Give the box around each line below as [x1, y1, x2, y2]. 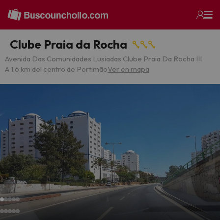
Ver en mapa [108, 64, 149, 74]
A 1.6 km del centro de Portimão [5, 64, 108, 74]
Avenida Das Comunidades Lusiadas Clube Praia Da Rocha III [5, 54, 202, 63]
